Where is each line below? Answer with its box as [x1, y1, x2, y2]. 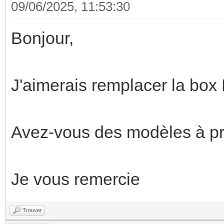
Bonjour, [11, 28, 73, 47]
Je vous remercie [11, 169, 140, 188]
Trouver [22, 206, 42, 213]
